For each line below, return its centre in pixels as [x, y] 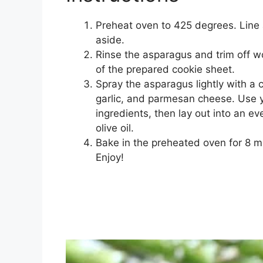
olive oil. [115, 128]
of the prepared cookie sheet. [165, 70]
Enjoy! [110, 158]
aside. [110, 40]
